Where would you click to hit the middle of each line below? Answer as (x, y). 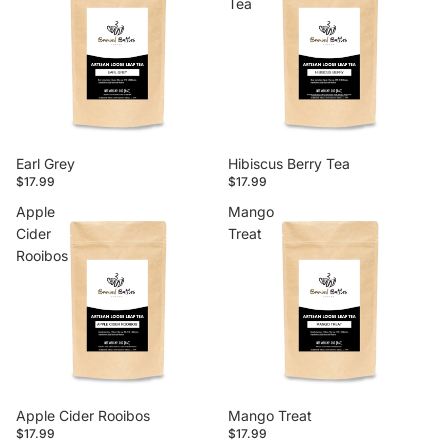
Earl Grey (45, 163)
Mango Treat (270, 415)
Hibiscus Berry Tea (289, 163)
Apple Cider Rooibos (83, 415)
